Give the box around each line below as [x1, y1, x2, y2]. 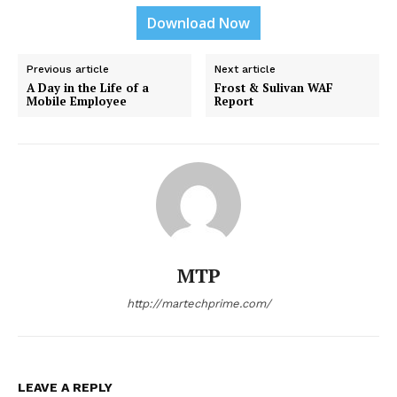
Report [214, 92, 254, 109]
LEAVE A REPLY [18, 379, 113, 394]
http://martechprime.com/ [126, 296, 271, 310]
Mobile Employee [27, 92, 127, 109]
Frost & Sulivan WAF [214, 79, 334, 96]
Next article [214, 62, 276, 75]
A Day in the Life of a [27, 79, 149, 96]
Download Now [147, 12, 250, 33]
